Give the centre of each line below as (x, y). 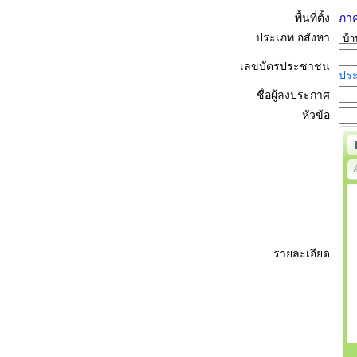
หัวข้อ (319, 115)
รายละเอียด (305, 254)
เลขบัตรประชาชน (288, 67)
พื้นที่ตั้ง (316, 18)
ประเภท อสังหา (296, 38)
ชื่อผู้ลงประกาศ (296, 95)
